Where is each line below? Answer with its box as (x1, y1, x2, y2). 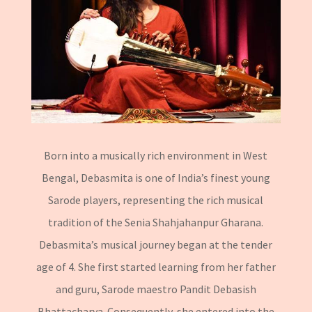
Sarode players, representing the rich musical (48, 192, 264, 207)
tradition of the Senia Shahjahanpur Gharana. (48, 214, 264, 229)
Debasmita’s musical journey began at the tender (39, 237, 273, 251)
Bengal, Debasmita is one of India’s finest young (41, 170, 270, 185)
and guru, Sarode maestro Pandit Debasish (55, 281, 256, 296)
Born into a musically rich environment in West (44, 148, 268, 162)
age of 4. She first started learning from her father (36, 259, 276, 274)
